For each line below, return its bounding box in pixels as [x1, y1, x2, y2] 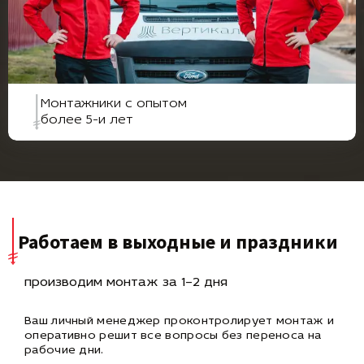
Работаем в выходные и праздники [18, 228, 338, 254]
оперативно [24, 330, 100, 343]
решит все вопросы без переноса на [99, 330, 322, 343]
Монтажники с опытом [41, 97, 187, 111]
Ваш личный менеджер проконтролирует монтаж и [24, 315, 335, 328]
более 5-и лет [41, 114, 133, 128]
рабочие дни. [24, 344, 104, 357]
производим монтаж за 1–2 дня [24, 276, 227, 290]
